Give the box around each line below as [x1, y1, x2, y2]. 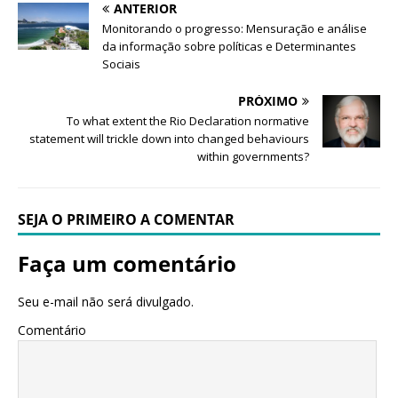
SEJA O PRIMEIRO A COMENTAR [18, 209, 235, 229]
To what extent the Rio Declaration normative [67, 112, 309, 129]
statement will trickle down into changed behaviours [29, 130, 309, 147]
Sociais [102, 55, 140, 72]
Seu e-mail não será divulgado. [18, 292, 194, 310]
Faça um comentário [18, 248, 236, 278]
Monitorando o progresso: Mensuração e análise [102, 20, 367, 36]
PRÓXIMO [238, 92, 298, 109]
